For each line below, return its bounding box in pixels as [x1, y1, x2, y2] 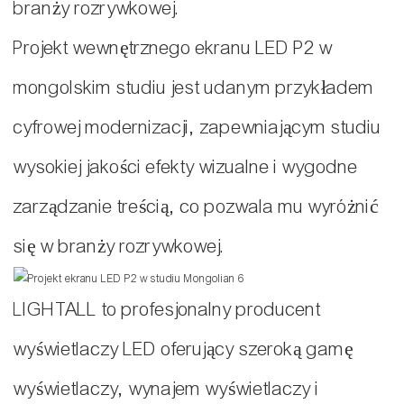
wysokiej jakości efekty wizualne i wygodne [14, 156, 358, 179]
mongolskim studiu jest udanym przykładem [14, 77, 374, 100]
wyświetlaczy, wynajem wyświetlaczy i [14, 378, 319, 401]
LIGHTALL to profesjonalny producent [14, 298, 321, 322]
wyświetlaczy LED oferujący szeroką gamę [14, 338, 353, 362]
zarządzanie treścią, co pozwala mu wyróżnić [14, 196, 379, 219]
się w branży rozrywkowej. [14, 235, 225, 259]
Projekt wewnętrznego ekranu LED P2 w [14, 37, 333, 60]
